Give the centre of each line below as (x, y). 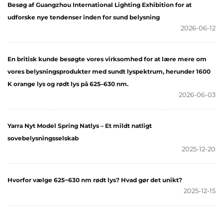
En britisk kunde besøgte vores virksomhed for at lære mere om (107, 59)
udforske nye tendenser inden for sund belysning (84, 17)
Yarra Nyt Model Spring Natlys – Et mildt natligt (80, 126)
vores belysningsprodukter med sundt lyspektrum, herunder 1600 (109, 72)
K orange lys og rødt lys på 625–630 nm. (68, 84)
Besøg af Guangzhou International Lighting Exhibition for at (100, 5)
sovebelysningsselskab (43, 138)
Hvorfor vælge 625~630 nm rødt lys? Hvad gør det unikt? (95, 180)
